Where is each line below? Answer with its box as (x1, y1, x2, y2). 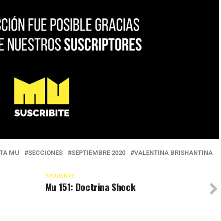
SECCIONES (28, 149, 63, 157)
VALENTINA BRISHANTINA (134, 149, 213, 157)
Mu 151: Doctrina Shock (45, 180, 136, 194)
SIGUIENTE (45, 173, 74, 180)
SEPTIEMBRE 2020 (72, 149, 125, 157)
